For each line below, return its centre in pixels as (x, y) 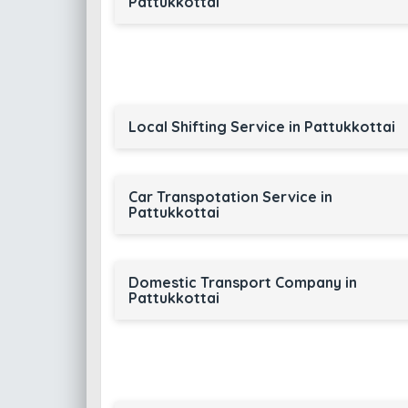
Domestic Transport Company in (242, 282)
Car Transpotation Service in (230, 197)
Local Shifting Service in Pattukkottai (261, 127)
